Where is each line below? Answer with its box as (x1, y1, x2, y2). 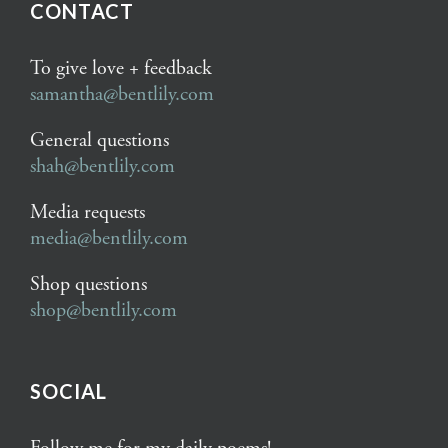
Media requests (30, 200, 145, 226)
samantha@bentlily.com (30, 82, 214, 108)
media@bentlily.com (30, 226, 188, 252)
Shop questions (30, 272, 147, 298)
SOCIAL (30, 379, 107, 404)
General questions (30, 128, 169, 154)
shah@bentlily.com (30, 154, 175, 180)
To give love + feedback (30, 56, 212, 82)
